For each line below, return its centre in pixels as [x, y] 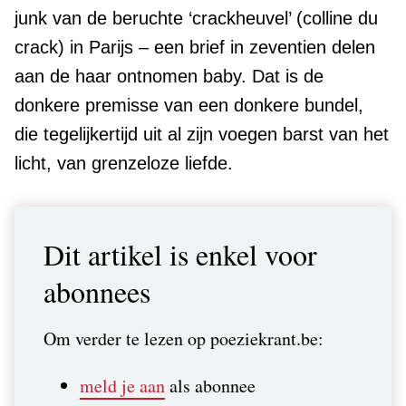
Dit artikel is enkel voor [180, 254]
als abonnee [210, 385]
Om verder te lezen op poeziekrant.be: [184, 338]
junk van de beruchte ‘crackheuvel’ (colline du [196, 18]
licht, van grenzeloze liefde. [124, 163]
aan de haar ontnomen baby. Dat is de [169, 76]
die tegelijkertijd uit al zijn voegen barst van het [202, 134]
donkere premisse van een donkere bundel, [189, 105]
